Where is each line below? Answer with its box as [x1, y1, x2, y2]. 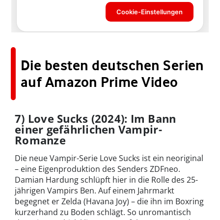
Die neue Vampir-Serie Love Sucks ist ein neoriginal [15, 152, 203, 164]
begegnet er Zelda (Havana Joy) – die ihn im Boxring [15, 195, 204, 207]
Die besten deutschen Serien [21, 56, 204, 74]
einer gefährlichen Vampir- [15, 121, 162, 137]
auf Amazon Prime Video [21, 73, 178, 90]
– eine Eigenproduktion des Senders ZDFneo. [15, 163, 180, 174]
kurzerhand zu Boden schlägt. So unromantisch [15, 206, 191, 218]
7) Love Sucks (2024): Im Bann [15, 110, 176, 126]
